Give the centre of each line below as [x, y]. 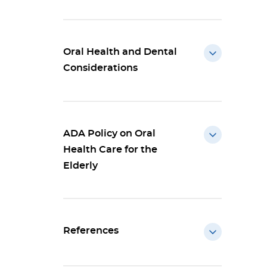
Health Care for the [110, 150]
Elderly [80, 166]
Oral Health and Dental [120, 52]
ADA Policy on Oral [109, 133]
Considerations [100, 68]
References [91, 231]
